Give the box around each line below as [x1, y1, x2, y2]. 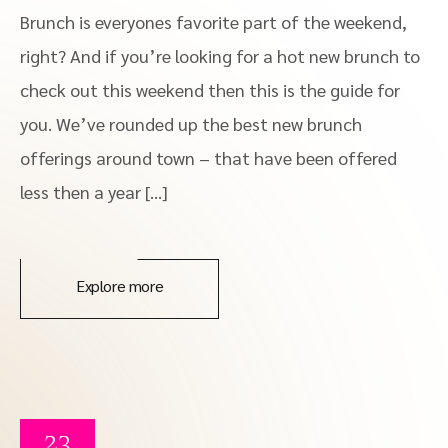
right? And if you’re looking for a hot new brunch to [20, 44, 420, 67]
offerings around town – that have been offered [20, 146, 397, 169]
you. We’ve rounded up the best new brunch [20, 112, 362, 135]
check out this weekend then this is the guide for [20, 78, 400, 101]
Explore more [76, 275, 164, 296]
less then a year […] [20, 180, 168, 203]
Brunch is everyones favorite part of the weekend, [20, 10, 407, 33]
